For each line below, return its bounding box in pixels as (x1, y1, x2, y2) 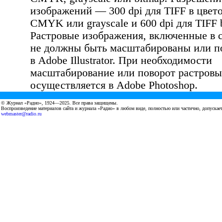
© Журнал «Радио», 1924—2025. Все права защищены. (1, 100, 118, 106)
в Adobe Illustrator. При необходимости (30, 55, 212, 66)
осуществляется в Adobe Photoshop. (30, 79, 198, 91)
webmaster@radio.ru (1, 111, 42, 116)
